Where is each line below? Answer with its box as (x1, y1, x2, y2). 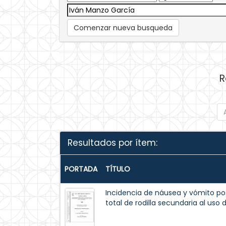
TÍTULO (105, 164, 130, 174)
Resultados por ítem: (68, 137, 157, 149)
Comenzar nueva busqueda (74, 23, 173, 33)
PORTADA (65, 164, 97, 174)
